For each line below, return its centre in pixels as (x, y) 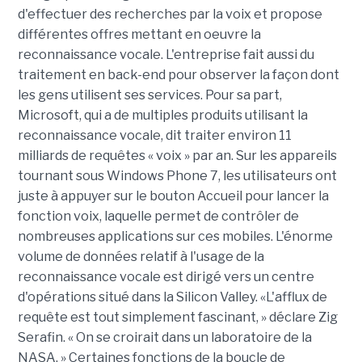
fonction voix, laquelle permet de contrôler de (158, 216)
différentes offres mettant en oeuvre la (139, 34)
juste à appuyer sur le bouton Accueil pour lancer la (173, 196)
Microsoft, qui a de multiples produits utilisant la (162, 115)
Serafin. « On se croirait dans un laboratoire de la (164, 337)
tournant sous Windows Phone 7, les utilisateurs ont (177, 175)
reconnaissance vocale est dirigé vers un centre (166, 276)
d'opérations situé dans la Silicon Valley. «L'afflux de (172, 297)
